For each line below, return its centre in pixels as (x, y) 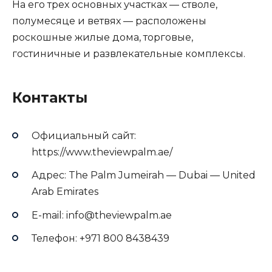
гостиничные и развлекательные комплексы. (129, 54)
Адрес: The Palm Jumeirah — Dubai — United (144, 175)
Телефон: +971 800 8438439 (100, 238)
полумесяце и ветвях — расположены (109, 21)
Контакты (50, 98)
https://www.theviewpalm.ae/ (102, 152)
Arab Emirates (65, 192)
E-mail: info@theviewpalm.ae (102, 215)
